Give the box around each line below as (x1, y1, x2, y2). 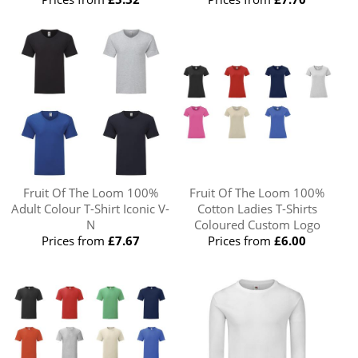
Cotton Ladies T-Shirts (197, 200, 317, 217)
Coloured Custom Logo (193, 216, 320, 233)
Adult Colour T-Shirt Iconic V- (11, 200, 170, 217)
